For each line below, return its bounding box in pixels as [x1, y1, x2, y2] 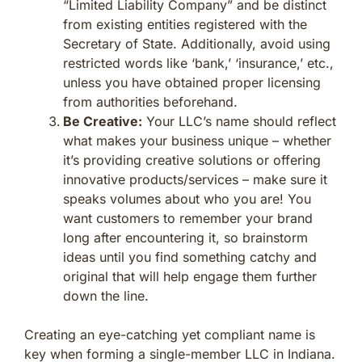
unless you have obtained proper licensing [63, 74, 321, 90]
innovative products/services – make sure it [63, 170, 327, 187]
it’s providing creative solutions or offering [63, 151, 321, 168]
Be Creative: [63, 112, 142, 129]
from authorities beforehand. [63, 93, 238, 110]
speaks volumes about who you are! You [63, 190, 311, 207]
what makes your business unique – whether [63, 132, 331, 149]
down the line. [63, 287, 149, 304]
